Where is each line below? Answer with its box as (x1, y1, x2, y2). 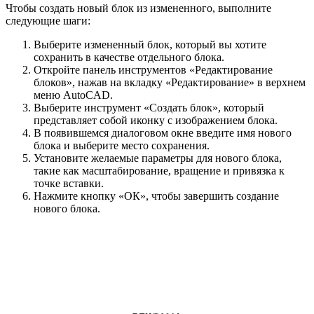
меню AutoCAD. (34, 88, 113, 101)
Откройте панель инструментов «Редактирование (34, 63, 273, 76)
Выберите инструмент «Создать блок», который (34, 101, 264, 114)
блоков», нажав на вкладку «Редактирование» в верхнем (34, 76, 306, 88)
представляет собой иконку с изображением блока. (34, 114, 278, 126)
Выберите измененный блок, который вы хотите (34, 38, 266, 50)
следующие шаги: (6, 14, 90, 27)
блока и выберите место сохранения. (34, 139, 210, 151)
